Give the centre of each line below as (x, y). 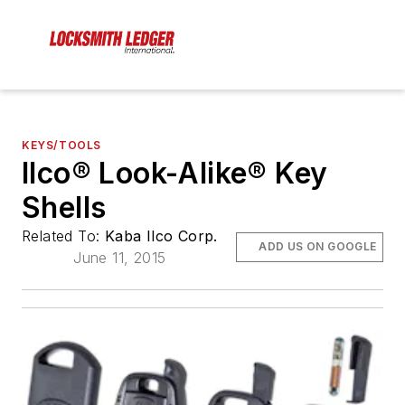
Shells (64, 208)
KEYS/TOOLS (61, 146)
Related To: (63, 236)
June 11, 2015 (120, 258)
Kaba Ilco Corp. (161, 236)
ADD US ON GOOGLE (318, 247)
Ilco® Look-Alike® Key (175, 174)
